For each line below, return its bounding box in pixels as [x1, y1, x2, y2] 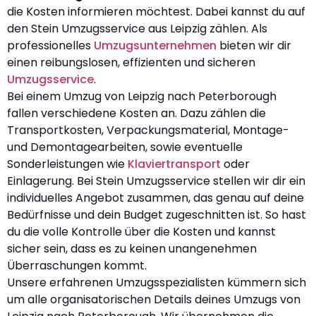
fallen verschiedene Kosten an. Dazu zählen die [7, 105, 266, 122]
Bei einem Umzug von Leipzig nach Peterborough [7, 88, 276, 105]
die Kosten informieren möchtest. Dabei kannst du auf [7, 4, 305, 20]
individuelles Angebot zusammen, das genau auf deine [7, 190, 304, 207]
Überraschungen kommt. [7, 257, 147, 274]
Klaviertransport [128, 156, 221, 173]
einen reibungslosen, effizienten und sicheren [7, 54, 255, 71]
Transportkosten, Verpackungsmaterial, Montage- [7, 122, 289, 139]
